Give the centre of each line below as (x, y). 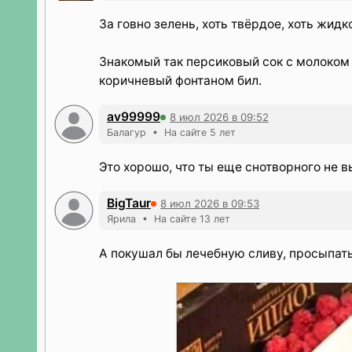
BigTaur (129, 203)
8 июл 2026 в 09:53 (210, 203)
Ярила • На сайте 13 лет (169, 219)
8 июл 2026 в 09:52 (219, 117)
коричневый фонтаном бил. (180, 81)
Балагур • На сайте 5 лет (171, 132)
